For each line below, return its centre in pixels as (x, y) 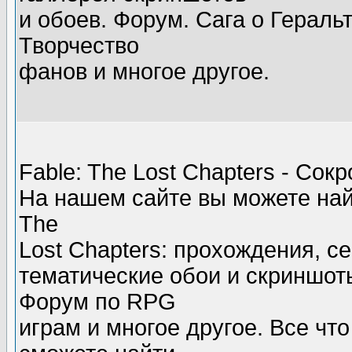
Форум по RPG (97, 302)
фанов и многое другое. (144, 71)
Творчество (79, 46)
